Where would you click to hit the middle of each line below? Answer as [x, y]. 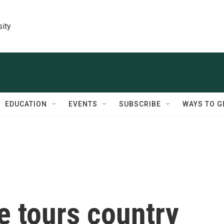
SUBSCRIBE [140, 104]
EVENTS [83, 104]
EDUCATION [26, 104]
